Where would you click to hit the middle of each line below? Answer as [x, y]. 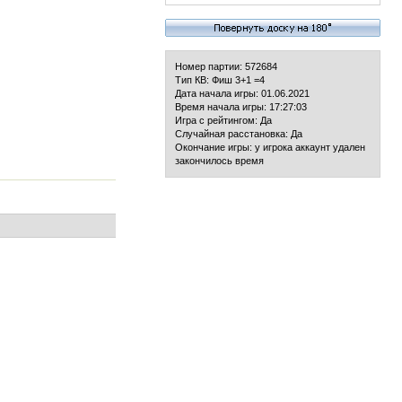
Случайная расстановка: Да [239, 134]
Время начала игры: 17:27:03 [241, 107]
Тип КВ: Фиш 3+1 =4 [220, 80]
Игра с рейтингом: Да [223, 120]
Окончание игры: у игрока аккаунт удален [270, 147]
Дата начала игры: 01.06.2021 [242, 93]
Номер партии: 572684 [226, 66]
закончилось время [219, 161]
